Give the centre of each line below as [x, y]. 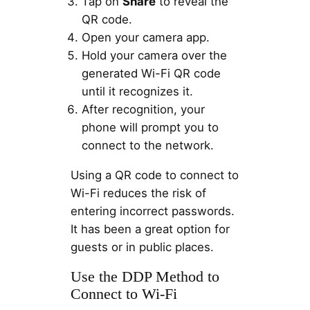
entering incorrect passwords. [152, 211]
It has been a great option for [150, 229]
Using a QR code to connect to [154, 175]
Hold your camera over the [154, 56]
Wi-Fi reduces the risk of [138, 193]
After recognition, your [143, 110]
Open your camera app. [145, 38]
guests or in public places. [142, 247]
